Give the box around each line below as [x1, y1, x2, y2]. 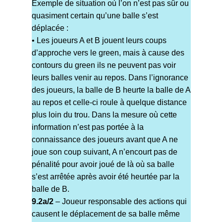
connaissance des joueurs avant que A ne [31, 135, 178, 144]
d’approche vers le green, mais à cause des [31, 49, 184, 57]
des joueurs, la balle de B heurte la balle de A [31, 86, 191, 95]
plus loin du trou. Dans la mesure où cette [31, 111, 177, 119]
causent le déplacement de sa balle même [31, 210, 180, 219]
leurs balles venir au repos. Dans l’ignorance [31, 73, 188, 82]
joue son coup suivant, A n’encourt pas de [31, 148, 177, 157]
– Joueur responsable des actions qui [53, 197, 187, 206]
